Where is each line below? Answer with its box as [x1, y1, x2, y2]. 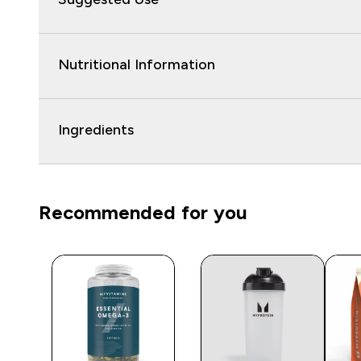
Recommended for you [39, 201, 247, 224]
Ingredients [58, 122, 134, 139]
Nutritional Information [58, 56, 215, 73]
